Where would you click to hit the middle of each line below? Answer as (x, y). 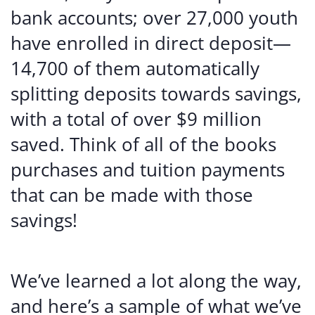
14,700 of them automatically (135, 68)
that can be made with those (132, 195)
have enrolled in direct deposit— (151, 43)
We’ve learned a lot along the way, (156, 281)
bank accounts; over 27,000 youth (154, 18)
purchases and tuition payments (148, 169)
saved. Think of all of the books (143, 144)
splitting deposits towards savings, (156, 94)
